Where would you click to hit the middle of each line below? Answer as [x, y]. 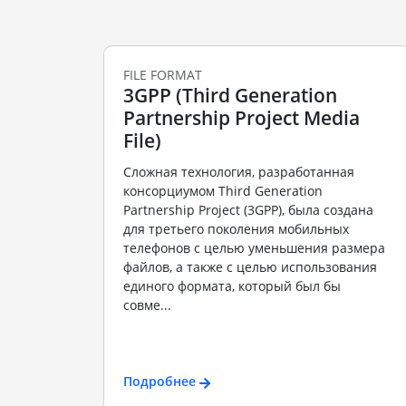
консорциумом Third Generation [222, 190]
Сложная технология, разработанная [238, 171]
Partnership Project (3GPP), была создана [248, 209]
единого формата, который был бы [232, 285]
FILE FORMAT [162, 75]
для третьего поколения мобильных [236, 228]
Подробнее [159, 382]
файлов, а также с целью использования [250, 266]
